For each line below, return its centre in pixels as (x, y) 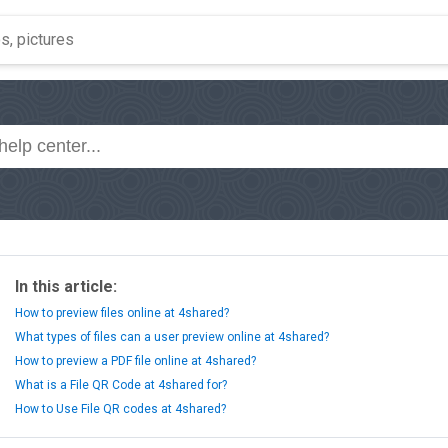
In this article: (66, 286)
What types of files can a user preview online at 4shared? (172, 337)
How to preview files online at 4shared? (122, 313)
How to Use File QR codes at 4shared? (120, 409)
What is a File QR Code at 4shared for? (121, 385)
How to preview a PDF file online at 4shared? (135, 361)
